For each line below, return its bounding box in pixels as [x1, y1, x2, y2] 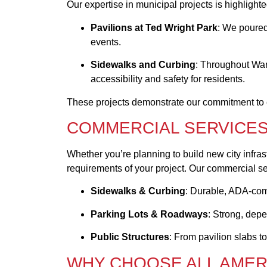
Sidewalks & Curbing [91, 186, 185, 197]
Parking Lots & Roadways [91, 209, 208, 219]
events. [91, 36, 121, 47]
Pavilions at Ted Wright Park [91, 22, 218, 33]
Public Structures [91, 232, 169, 243]
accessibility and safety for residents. [91, 74, 245, 85]
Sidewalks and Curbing [91, 60, 195, 70]
